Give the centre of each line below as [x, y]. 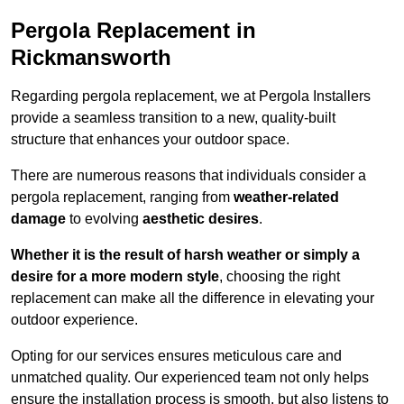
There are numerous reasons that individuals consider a [188, 176]
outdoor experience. [74, 320]
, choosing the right [280, 277]
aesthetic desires [201, 219]
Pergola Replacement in [133, 31]
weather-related [286, 197]
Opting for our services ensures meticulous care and [176, 356]
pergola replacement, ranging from [122, 197]
